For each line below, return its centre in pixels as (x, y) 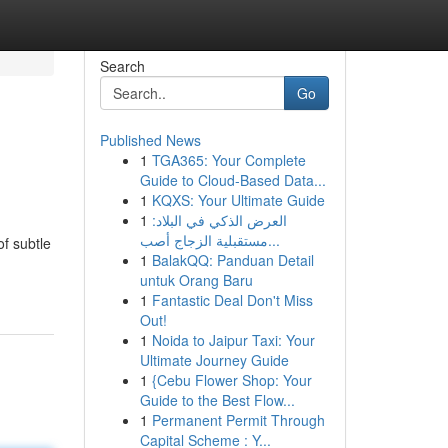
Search (122, 66)
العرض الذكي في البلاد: (219, 220)
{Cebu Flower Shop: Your (231, 380)
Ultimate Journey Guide (214, 360)
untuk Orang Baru (196, 280)
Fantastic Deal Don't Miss (232, 300)
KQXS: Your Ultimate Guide (238, 200)
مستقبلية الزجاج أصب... (273, 240)
